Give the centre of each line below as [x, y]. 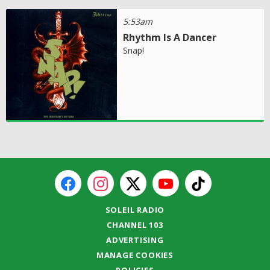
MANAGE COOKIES [135, 255]
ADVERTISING [135, 240]
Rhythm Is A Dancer [170, 37]
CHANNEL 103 [135, 224]
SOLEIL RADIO [135, 209]
